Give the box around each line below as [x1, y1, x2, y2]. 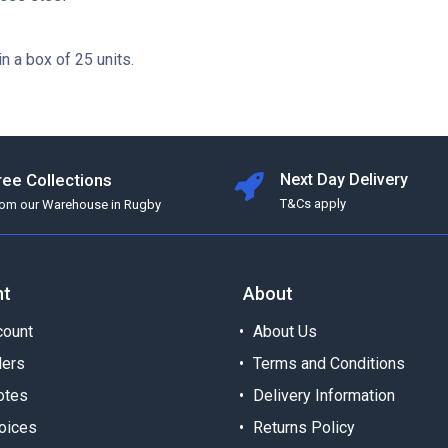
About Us [253, 322, 317, 342]
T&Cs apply [280, 196, 346, 212]
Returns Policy [253, 418, 355, 438]
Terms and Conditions [253, 354, 405, 374]
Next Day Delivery [280, 170, 412, 190]
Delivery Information [253, 386, 395, 406]
